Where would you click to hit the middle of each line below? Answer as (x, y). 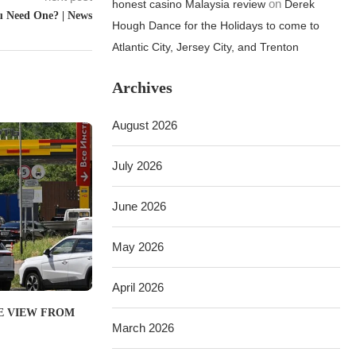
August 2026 (145, 125)
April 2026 (138, 287)
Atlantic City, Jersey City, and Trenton (206, 47)
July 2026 (137, 166)
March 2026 (143, 328)
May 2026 (138, 247)
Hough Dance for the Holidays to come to (216, 25)
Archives (143, 87)
